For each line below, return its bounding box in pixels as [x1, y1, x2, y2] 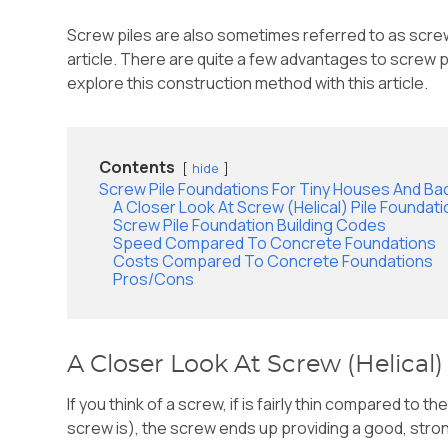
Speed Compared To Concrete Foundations [113, 232, 437, 255]
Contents [99, 156, 176, 179]
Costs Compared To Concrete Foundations [113, 250, 434, 273]
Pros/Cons [113, 268, 195, 291]
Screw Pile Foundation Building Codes [113, 214, 387, 237]
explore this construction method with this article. [67, 72, 429, 95]
